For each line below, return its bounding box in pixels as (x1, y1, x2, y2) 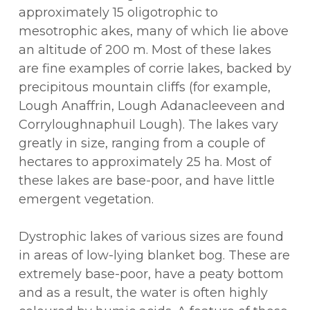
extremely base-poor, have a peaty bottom (18, 266, 284, 282)
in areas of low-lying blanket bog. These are (18, 248, 290, 264)
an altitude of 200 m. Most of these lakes (18, 42, 271, 58)
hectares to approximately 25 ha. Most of (18, 154, 271, 170)
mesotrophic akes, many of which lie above (18, 24, 289, 39)
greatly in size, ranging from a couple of (18, 136, 265, 152)
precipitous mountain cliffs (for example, (18, 80, 271, 95)
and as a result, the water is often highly (18, 285, 268, 301)
